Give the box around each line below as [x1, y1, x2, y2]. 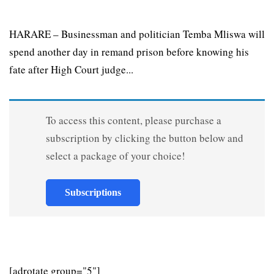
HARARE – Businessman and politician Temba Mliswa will [9, 26, 265, 41]
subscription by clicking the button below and [45, 130, 243, 145]
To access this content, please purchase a [45, 113, 221, 127]
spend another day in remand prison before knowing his [9, 44, 249, 59]
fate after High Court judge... [9, 62, 133, 76]
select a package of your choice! [45, 148, 185, 163]
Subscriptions [64, 187, 121, 198]
